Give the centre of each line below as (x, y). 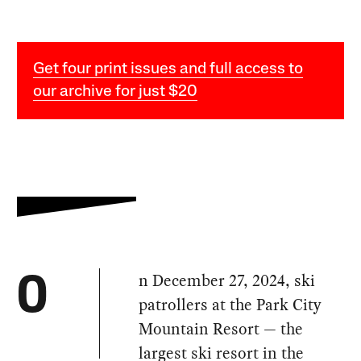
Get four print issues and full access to (168, 69)
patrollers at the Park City (230, 304)
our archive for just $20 (116, 91)
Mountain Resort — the (221, 328)
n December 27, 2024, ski (227, 280)
